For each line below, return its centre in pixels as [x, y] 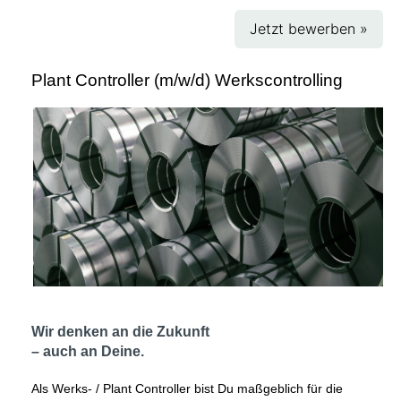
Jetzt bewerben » [309, 29]
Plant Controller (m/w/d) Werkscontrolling [187, 80]
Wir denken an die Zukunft [120, 332]
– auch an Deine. [88, 351]
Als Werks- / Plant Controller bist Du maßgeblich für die [187, 388]
